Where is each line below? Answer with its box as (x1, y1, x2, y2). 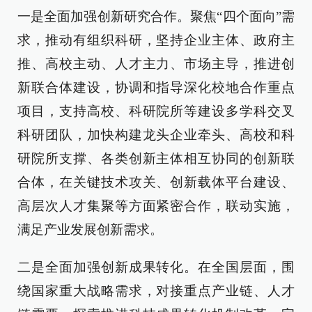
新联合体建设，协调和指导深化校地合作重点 (17, 79, 295, 95)
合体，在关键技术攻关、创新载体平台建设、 (17, 174, 295, 189)
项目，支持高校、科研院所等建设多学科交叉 (17, 103, 295, 118)
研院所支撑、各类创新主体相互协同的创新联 (17, 150, 295, 166)
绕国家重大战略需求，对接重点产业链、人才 (17, 283, 295, 298)
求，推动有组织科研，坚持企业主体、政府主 (17, 32, 295, 47)
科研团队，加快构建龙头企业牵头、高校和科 (17, 127, 295, 142)
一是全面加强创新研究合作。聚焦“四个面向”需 (17, 8, 295, 24)
